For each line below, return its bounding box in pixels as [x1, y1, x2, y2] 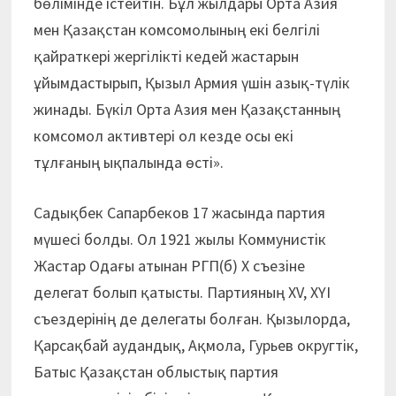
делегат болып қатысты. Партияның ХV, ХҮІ [33, 282, 331, 302]
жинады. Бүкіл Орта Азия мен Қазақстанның [33, 99, 340, 119]
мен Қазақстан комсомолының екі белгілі [33, 19, 320, 40]
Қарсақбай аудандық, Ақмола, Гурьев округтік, [33, 335, 358, 355]
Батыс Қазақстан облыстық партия [33, 362, 278, 382]
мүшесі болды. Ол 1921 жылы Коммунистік [33, 229, 326, 249]
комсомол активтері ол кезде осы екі [33, 126, 293, 146]
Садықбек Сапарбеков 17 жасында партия [33, 202, 325, 223]
